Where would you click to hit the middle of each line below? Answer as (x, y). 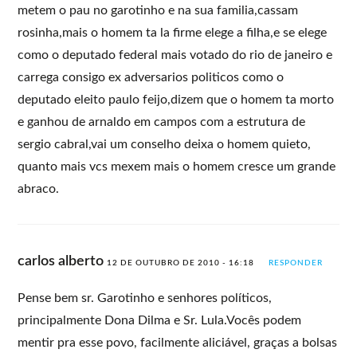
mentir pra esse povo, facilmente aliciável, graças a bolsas (178, 342)
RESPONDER (296, 263)
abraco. (39, 188)
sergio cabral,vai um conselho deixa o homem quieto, (165, 144)
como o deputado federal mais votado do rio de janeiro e (175, 55)
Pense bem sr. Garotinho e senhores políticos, (145, 298)
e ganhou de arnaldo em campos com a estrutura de (162, 122)
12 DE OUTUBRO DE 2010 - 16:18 (181, 263)
